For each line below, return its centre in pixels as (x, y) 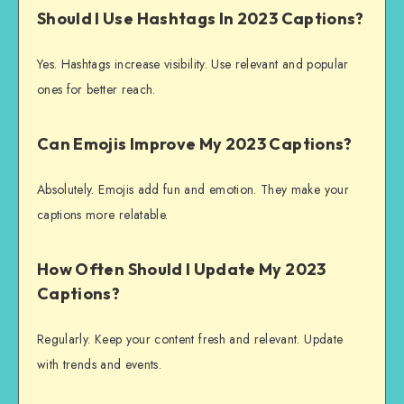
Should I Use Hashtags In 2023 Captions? (201, 19)
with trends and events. (100, 364)
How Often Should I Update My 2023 (182, 270)
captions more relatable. (103, 214)
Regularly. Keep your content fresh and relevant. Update (190, 339)
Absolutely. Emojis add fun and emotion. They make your (193, 189)
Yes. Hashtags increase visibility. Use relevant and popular (193, 64)
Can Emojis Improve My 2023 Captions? (195, 144)
